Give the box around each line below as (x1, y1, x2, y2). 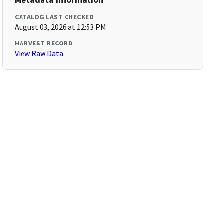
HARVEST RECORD (15, 39, 73, 47)
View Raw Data (15, 48, 64, 58)
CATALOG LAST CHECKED (15, 12, 94, 21)
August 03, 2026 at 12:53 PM (15, 22, 107, 32)
